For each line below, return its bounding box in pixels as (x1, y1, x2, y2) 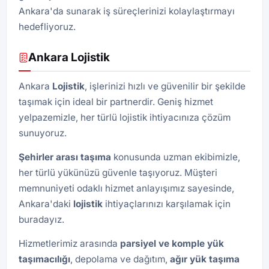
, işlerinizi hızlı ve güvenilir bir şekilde (85, 80, 246, 92)
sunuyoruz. (19, 127, 67, 139)
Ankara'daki (19, 198, 73, 210)
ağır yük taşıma (170, 253, 240, 265)
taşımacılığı (19, 253, 70, 265)
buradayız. (19, 214, 64, 225)
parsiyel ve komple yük (120, 238, 224, 249)
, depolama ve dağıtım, (70, 253, 170, 265)
